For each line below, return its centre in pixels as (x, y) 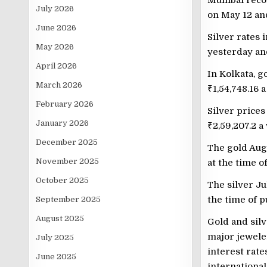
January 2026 (63, 123)
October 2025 (63, 180)
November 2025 (68, 161)
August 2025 (60, 218)
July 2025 (55, 237)
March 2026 (59, 85)
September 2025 (69, 199)
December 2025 (67, 142)
